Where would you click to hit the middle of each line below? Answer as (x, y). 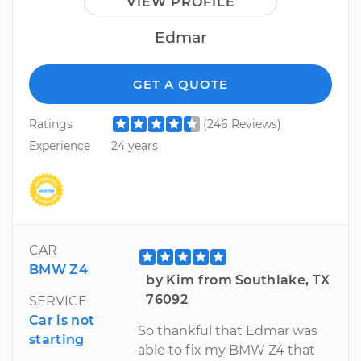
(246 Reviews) (242, 124)
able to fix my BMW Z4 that (227, 350)
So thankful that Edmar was (228, 330)
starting (57, 339)
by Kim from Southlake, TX (238, 280)
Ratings (51, 124)
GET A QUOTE (180, 84)
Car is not (62, 320)
